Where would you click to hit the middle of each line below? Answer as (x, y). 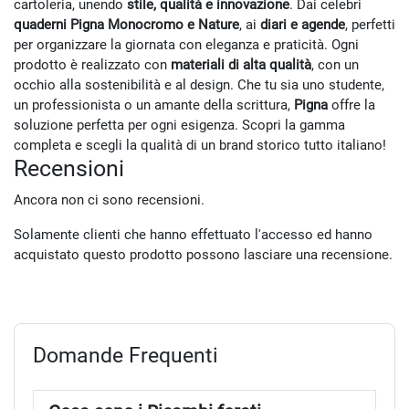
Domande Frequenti (126, 355)
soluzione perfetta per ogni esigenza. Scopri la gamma (179, 125)
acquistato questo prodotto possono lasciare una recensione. (203, 254)
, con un (335, 64)
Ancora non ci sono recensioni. (109, 199)
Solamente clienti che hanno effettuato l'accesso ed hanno (193, 234)
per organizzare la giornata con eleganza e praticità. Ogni (186, 44)
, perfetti (370, 24)
